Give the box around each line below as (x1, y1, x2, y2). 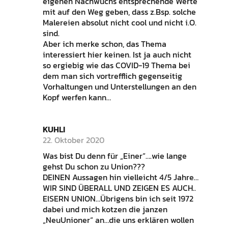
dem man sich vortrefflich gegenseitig (42, 70, 182, 82)
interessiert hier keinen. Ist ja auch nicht (42, 48, 191, 61)
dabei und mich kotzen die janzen (42, 203, 167, 216)
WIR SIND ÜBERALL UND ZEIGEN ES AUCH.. (42, 182, 196, 194)
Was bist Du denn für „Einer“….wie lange (42, 150, 187, 162)
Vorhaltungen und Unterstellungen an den (42, 80, 196, 93)
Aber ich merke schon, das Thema (42, 38, 166, 50)
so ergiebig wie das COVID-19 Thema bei (42, 59, 190, 72)
